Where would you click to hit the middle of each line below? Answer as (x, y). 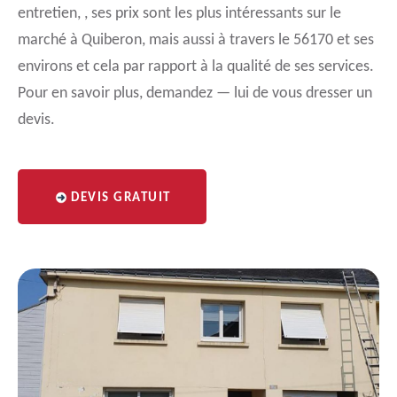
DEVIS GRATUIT (121, 198)
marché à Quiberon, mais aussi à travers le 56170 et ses (196, 40)
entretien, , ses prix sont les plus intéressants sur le (179, 14)
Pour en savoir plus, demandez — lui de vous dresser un (195, 93)
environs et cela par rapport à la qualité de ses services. (196, 67)
